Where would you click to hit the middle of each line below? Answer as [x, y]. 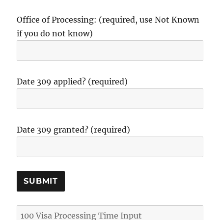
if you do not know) [55, 33]
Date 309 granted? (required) [74, 129]
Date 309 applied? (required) [72, 81]
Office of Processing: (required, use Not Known [108, 19]
